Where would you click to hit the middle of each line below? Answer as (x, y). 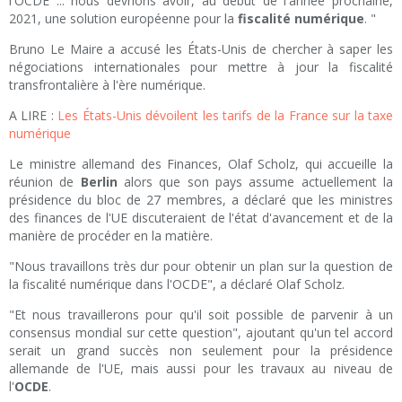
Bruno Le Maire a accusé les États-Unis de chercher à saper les (201, 49)
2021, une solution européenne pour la (123, 19)
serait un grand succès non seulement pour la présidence (201, 351)
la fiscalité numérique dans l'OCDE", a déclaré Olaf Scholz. (177, 284)
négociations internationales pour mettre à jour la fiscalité (201, 67)
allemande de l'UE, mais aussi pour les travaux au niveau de (201, 369)
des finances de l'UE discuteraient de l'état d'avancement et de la (201, 218)
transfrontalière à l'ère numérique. (107, 85)
